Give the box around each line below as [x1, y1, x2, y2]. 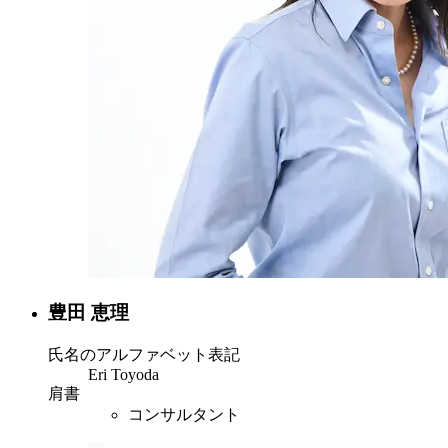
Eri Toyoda [88, 365, 159, 383]
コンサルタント [128, 405, 240, 423]
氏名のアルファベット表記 [48, 345, 240, 363]
